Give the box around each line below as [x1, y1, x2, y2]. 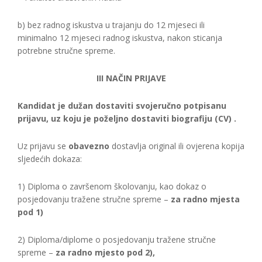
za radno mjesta [171, 194, 240, 205]
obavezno [68, 140, 109, 151]
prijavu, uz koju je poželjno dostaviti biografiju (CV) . [18, 113, 236, 124]
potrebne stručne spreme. [18, 45, 115, 56]
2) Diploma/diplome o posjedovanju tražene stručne [18, 234, 216, 245]
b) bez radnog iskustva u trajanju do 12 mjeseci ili [18, 19, 205, 30]
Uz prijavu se [18, 140, 68, 151]
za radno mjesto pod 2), [56, 247, 155, 258]
